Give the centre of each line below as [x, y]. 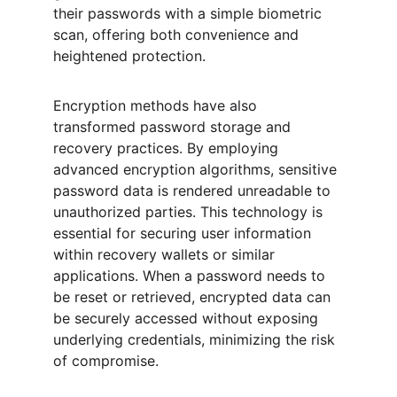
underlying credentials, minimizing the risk [196, 339]
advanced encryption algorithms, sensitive [197, 169]
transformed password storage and [174, 127]
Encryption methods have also [157, 105]
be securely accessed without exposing [188, 318]
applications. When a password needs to [191, 276]
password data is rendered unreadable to [194, 191]
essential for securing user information [184, 233]
